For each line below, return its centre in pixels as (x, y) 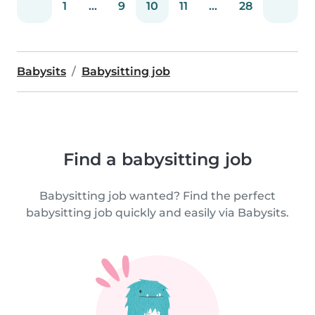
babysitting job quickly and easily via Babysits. (157, 212)
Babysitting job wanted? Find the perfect (157, 195)
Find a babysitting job (157, 159)
